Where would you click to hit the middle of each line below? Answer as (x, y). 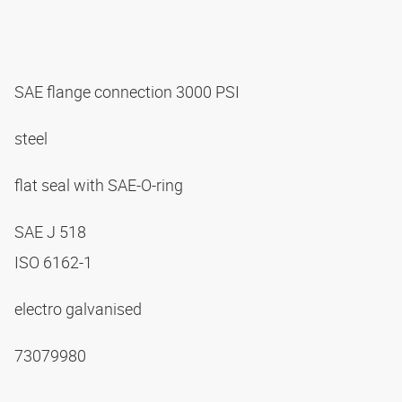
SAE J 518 (52, 232)
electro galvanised (80, 309)
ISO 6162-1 (55, 262)
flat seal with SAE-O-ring (100, 185)
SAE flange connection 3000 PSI (129, 92)
